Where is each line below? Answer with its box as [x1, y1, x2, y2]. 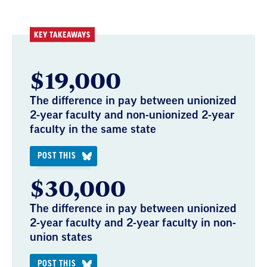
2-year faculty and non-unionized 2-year [30, 109, 234, 120]
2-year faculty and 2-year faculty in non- [30, 217, 236, 228]
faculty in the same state [30, 123, 156, 135]
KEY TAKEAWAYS [34, 30, 91, 39]
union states [30, 231, 92, 243]
